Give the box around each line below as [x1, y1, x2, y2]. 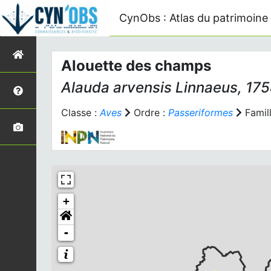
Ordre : [131, 106, 168, 119]
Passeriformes [168, 106, 233, 119]
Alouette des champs [61, 57, 211, 74]
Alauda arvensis [61, 79, 172, 96]
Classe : [61, 106, 100, 119]
